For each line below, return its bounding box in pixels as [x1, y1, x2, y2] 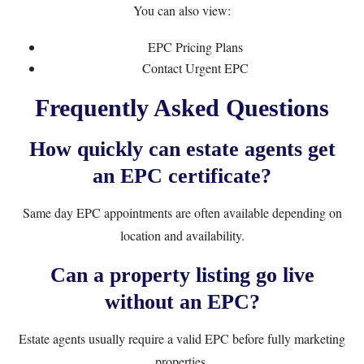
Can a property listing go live [50, 263, 314, 287]
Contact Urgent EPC [141, 59, 249, 76]
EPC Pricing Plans [147, 38, 243, 55]
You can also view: [133, 2, 231, 19]
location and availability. [119, 227, 245, 244]
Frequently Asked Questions [35, 94, 329, 121]
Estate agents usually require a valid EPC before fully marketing [19, 330, 345, 347]
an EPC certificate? [93, 164, 271, 188]
